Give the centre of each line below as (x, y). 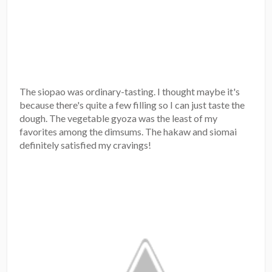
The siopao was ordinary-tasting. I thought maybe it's (130, 92)
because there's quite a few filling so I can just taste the (132, 105)
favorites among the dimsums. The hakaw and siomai (128, 132)
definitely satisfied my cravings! (86, 145)
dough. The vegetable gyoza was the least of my (119, 118)
